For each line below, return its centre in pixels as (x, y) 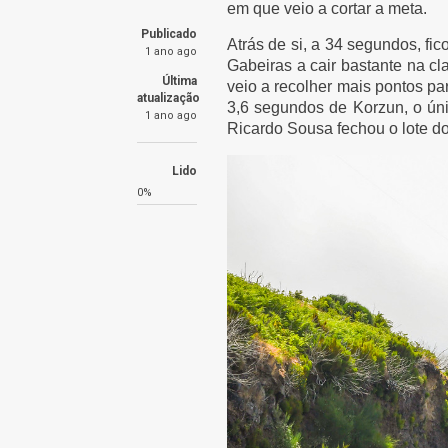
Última (179, 81)
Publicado (169, 34)
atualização (168, 98)
